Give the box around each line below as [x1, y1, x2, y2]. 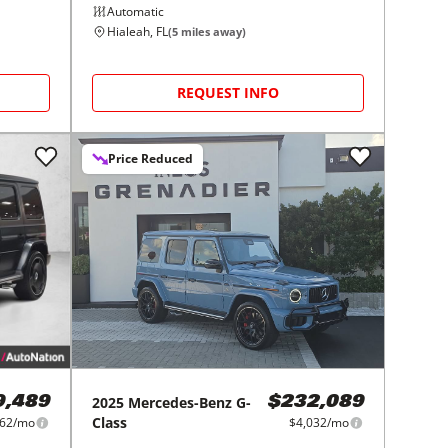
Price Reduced [108, 150, 194, 168]
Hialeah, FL [107, 23, 169, 41]
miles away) [178, 24, 247, 40]
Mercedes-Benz [128, 393, 233, 413]
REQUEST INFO [177, 83, 280, 103]
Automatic [107, 3, 165, 21]
